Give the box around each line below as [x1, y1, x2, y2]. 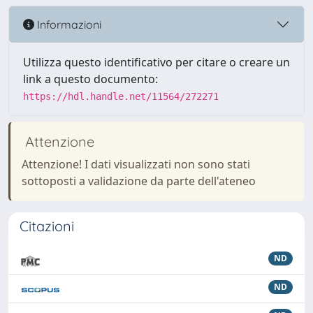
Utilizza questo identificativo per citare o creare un [23, 54, 290, 70]
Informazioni [34, 17, 101, 31]
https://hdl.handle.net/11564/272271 [23, 91, 219, 102]
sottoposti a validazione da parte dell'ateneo [22, 173, 256, 189]
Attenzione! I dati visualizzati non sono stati [22, 156, 250, 172]
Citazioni [20, 217, 74, 235]
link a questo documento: [23, 71, 158, 87]
